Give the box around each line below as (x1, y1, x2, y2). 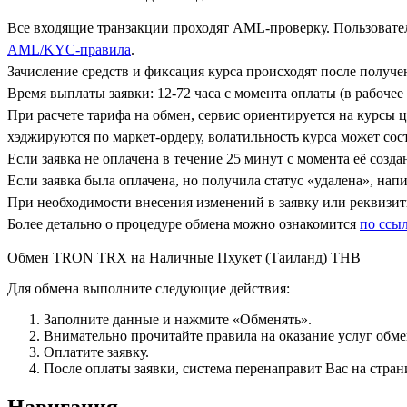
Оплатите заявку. (44, 343, 149, 360)
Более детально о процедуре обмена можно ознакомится (7, 215, 360, 232)
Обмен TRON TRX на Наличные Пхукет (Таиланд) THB (7, 249, 361, 265)
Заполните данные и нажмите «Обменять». (44, 311, 312, 327)
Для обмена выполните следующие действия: (7, 280, 290, 296)
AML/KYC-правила (7, 41, 131, 57)
